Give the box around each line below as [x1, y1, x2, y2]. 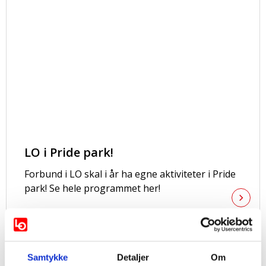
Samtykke [27, 252, 68, 262]
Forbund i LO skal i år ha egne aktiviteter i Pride [24, 167, 236, 180]
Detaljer [116, 252, 150, 262]
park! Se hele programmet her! [24, 182, 160, 195]
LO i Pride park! [24, 144, 113, 160]
